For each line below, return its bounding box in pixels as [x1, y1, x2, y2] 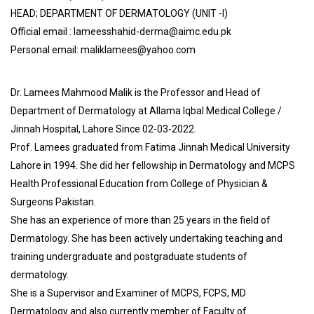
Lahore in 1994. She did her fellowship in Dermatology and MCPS [11, 160, 295, 171]
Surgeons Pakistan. [11, 196, 96, 207]
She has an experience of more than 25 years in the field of [11, 214, 271, 226]
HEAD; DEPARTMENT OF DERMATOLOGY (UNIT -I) [11, 8, 228, 19]
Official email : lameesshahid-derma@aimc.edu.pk [11, 26, 231, 37]
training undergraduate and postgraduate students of [11, 251, 247, 262]
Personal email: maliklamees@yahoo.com [11, 44, 196, 55]
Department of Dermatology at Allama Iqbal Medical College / [11, 105, 282, 116]
